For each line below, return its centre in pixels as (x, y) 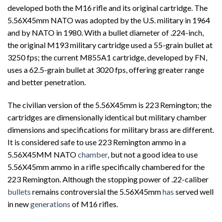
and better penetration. (47, 82)
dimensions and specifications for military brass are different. (111, 130)
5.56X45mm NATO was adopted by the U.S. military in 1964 (109, 20)
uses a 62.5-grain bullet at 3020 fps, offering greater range (106, 70)
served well (194, 192)
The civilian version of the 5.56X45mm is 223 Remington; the (110, 105)
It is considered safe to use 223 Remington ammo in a (97, 142)
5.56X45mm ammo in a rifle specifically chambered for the (106, 167)
